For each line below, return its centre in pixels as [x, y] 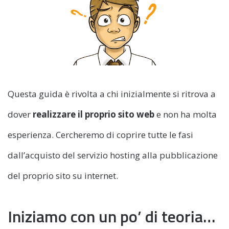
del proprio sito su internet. [63, 175]
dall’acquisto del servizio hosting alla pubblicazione [113, 155]
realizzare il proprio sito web [94, 114]
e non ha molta [186, 114]
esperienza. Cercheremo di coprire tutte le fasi [100, 134]
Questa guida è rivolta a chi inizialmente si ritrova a [112, 94]
